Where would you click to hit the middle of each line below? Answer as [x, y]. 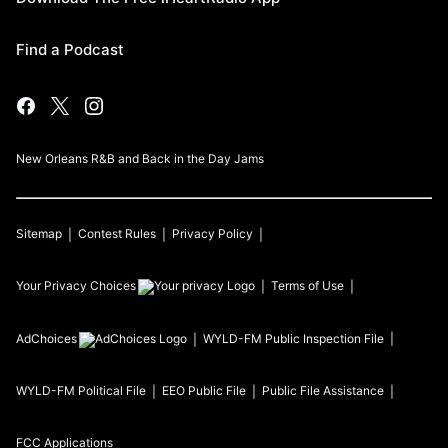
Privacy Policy [212, 233]
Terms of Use [307, 285]
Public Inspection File [324, 338]
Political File [112, 390]
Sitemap [39, 233]
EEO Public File [204, 390]
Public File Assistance [323, 390]
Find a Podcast [70, 49]
